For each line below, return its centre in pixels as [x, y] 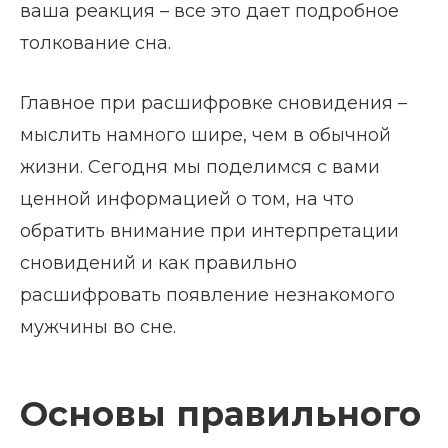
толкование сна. [95, 43]
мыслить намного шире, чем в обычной [205, 135]
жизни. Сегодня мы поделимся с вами [200, 167]
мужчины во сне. [98, 327]
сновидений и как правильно [158, 263]
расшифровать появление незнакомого [207, 295]
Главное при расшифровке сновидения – [213, 103]
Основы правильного [220, 414]
